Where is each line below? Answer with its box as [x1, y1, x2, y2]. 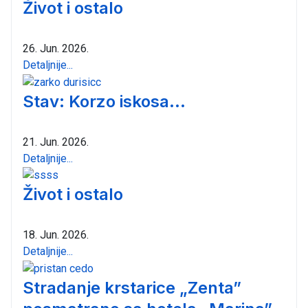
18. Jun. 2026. [23, 228, 89, 242]
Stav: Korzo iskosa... [23, 91, 186, 111]
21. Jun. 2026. [23, 135, 89, 148]
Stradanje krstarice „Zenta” [23, 278, 241, 298]
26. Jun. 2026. [23, 42, 89, 56]
